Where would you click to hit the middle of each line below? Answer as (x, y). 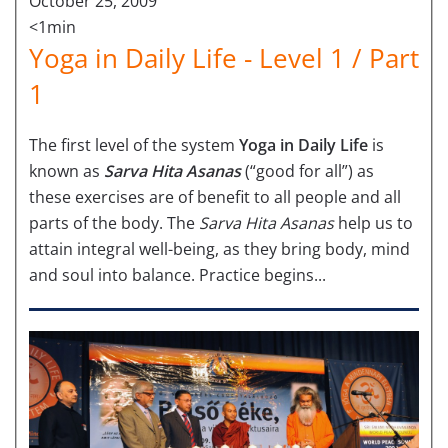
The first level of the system (134, 144)
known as (66, 170)
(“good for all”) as (307, 170)
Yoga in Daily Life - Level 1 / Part (224, 57)
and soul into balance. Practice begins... (177, 274)
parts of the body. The (114, 222)
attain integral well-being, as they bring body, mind (219, 248)
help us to (373, 222)
